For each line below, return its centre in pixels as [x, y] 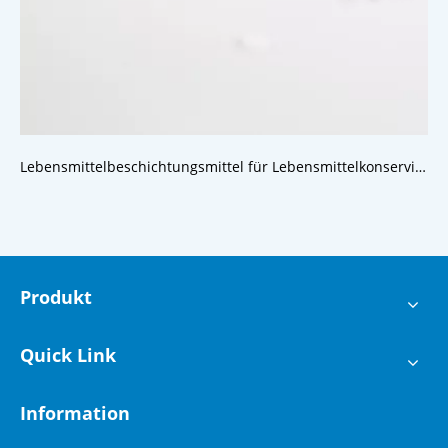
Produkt [56, 297]
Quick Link [68, 355]
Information [75, 413]
